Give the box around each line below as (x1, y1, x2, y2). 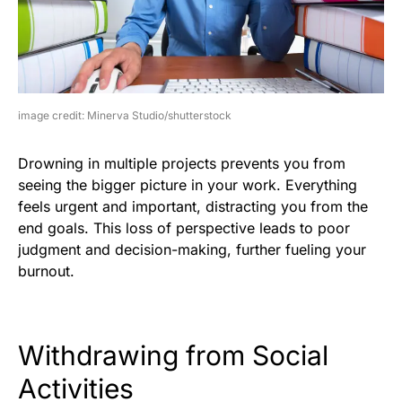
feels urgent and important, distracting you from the (18, 197, 368, 215)
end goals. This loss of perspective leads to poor (18, 218, 350, 237)
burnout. (18, 261, 74, 280)
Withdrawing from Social (18, 338, 328, 371)
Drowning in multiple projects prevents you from (18, 153, 345, 172)
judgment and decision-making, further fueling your (18, 240, 366, 258)
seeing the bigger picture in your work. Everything (18, 175, 357, 194)
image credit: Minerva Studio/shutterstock (18, 108, 232, 122)
